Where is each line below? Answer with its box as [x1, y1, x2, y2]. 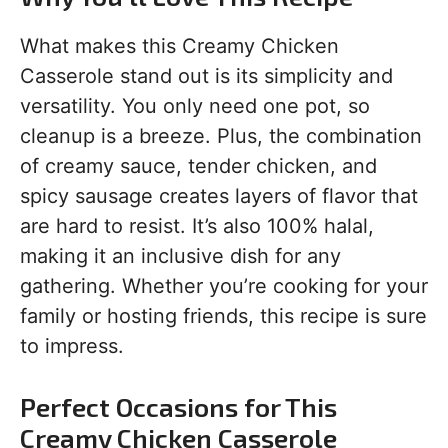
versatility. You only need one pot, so [20, 94, 370, 118]
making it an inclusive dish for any [20, 244, 341, 268]
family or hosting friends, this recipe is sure [20, 304, 427, 328]
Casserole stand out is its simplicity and [20, 64, 393, 88]
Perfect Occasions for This [20, 391, 337, 422]
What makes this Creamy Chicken [20, 34, 339, 58]
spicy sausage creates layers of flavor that [20, 184, 418, 208]
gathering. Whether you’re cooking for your [20, 274, 428, 298]
